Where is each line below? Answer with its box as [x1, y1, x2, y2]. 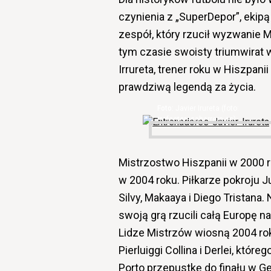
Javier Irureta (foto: [175, 104, 239, 113]
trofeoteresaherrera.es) [157, 115, 236, 123]
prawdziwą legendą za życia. [119, 80, 256, 93]
